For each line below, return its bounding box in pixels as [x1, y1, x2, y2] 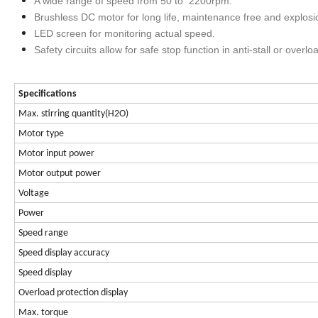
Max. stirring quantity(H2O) [18, 109, 128, 120]
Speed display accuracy [18, 248, 109, 259]
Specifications [18, 89, 77, 100]
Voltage [18, 188, 49, 199]
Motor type [18, 128, 64, 140]
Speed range [18, 228, 68, 239]
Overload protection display [18, 287, 128, 299]
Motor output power [18, 168, 101, 180]
